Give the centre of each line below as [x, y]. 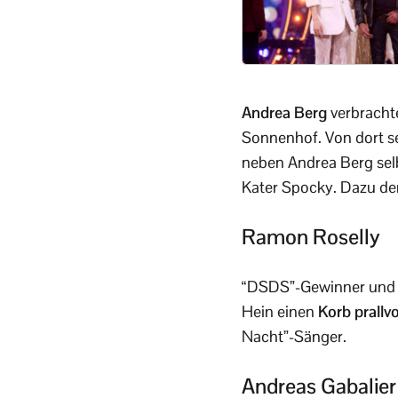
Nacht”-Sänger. [294, 336]
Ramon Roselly [311, 236]
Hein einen [280, 311]
